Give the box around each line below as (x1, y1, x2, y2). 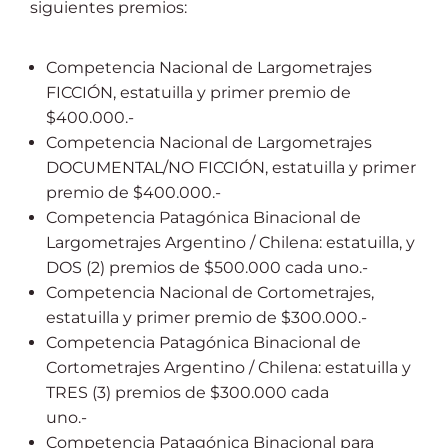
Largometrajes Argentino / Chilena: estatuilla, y (46, 233, 415, 252)
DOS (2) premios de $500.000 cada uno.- (46, 258, 368, 277)
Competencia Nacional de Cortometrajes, (46, 283, 374, 302)
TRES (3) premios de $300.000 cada (46, 383, 329, 402)
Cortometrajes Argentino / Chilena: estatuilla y (46, 358, 411, 377)
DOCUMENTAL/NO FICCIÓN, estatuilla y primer (46, 158, 416, 177)
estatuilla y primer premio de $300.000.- (46, 308, 367, 327)
